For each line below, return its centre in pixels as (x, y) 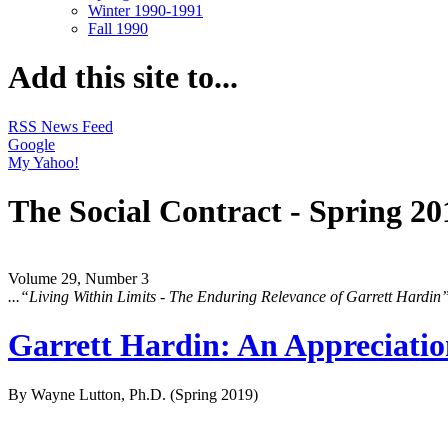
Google (31, 144)
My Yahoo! (43, 162)
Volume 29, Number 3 (78, 278)
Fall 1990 (118, 28)
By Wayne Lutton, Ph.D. (89, 394)
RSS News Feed (60, 126)
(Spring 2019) (214, 394)
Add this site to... (123, 77)
